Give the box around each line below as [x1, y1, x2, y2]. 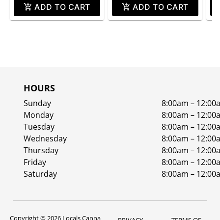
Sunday [24, 98, 51, 109]
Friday [24, 157, 46, 168]
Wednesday [24, 133, 67, 144]
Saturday [24, 168, 57, 180]
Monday [24, 110, 54, 121]
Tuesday [24, 121, 55, 133]
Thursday [24, 145, 58, 156]
